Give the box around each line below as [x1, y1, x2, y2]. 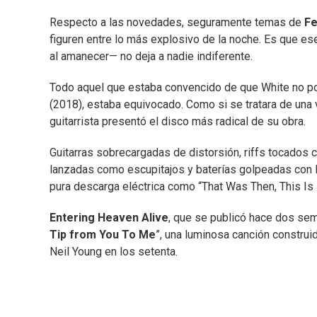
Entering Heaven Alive [50, 211, 168, 225]
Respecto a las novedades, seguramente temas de [50, 16, 304, 30]
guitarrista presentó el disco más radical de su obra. [50, 115, 306, 129]
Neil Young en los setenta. [50, 245, 178, 259]
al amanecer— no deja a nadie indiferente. [50, 50, 253, 64]
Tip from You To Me [50, 228, 156, 242]
